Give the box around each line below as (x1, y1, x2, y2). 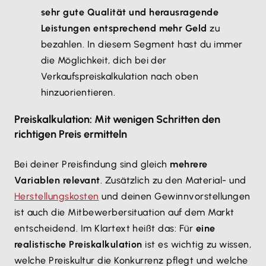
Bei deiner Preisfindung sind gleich (14, 159, 170, 170)
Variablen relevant (14, 175, 100, 186)
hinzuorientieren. (41, 87, 116, 98)
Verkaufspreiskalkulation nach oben (41, 71, 199, 82)
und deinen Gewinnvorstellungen (99, 191, 251, 202)
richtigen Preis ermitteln (14, 128, 127, 141)
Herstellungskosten (14, 191, 99, 202)
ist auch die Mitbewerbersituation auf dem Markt (14, 207, 235, 218)
